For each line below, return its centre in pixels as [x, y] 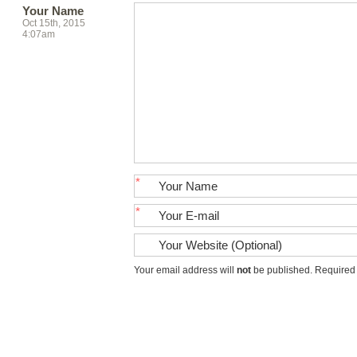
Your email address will [186, 270]
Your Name [53, 11]
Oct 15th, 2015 [54, 23]
